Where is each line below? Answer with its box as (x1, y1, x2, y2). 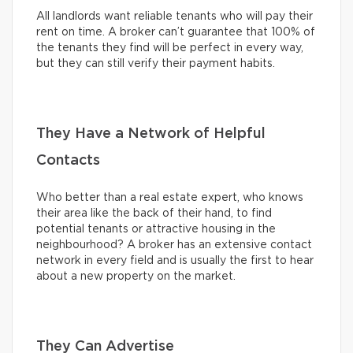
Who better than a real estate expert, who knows (36, 191, 303, 203)
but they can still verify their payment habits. (36, 58, 275, 69)
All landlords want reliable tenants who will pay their (36, 10, 313, 22)
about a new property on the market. (36, 270, 236, 282)
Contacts (36, 153, 100, 168)
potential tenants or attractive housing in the (36, 223, 276, 235)
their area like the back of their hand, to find (36, 207, 272, 219)
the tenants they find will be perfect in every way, (36, 42, 303, 54)
